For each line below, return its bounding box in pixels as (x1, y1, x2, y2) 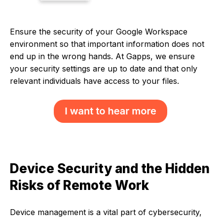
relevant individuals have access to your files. (10, 75, 179, 86)
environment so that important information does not (10, 38, 204, 49)
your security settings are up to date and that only (10, 63, 197, 74)
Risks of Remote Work (10, 177, 149, 193)
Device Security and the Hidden (10, 160, 210, 176)
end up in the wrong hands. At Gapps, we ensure (10, 51, 195, 61)
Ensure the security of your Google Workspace (10, 26, 187, 37)
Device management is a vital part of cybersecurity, (10, 207, 202, 217)
